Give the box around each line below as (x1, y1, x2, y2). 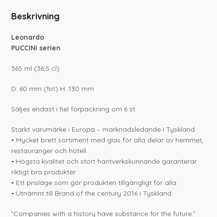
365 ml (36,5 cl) (11, 64, 60, 73)
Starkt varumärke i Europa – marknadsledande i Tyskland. (11, 125, 197, 134)
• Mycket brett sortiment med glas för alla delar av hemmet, (11, 136, 204, 145)
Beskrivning (11, 11, 60, 22)
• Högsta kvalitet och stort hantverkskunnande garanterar (11, 157, 197, 166)
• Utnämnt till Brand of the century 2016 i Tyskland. (11, 189, 173, 198)
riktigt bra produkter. (11, 168, 77, 177)
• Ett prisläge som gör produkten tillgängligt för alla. (11, 178, 178, 187)
